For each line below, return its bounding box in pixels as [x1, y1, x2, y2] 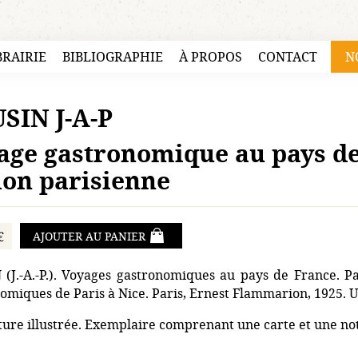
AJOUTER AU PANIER [32, 228, 145, 244]
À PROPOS [178, 48, 242, 65]
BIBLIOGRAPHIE [62, 48, 163, 65]
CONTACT [257, 48, 317, 65]
